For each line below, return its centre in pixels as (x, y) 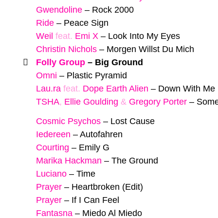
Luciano (51, 174)
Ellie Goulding (91, 101)
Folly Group (61, 62)
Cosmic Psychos (68, 121)
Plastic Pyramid (97, 75)
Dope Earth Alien (116, 88)
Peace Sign (86, 23)
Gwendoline (59, 9)
